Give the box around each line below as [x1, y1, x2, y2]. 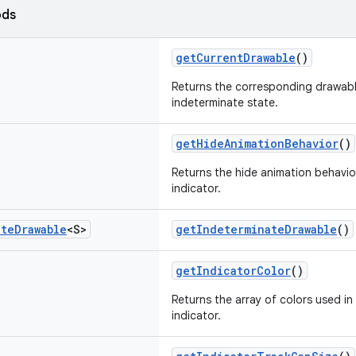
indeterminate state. [172, 95, 278, 110]
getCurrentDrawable [176, 50, 296, 65]
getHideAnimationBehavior [176, 136, 339, 151]
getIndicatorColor [176, 263, 291, 278]
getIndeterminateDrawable [176, 222, 337, 237]
